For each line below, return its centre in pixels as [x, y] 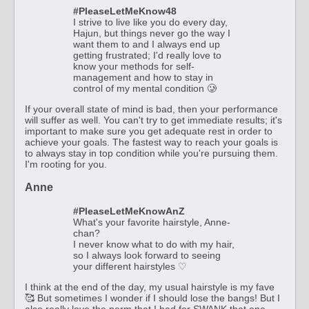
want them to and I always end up [147, 44]
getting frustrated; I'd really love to [147, 55]
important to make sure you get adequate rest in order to [149, 131]
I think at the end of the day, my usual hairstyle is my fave [150, 287]
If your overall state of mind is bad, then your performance [151, 109]
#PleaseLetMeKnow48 [125, 11]
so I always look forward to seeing [147, 255]
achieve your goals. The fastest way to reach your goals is [151, 142]
